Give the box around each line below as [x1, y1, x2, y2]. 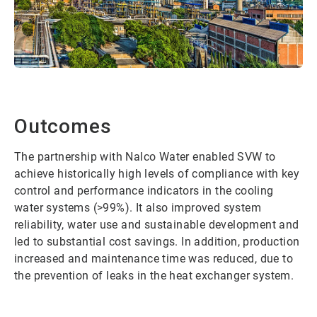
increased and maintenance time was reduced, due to [14, 251, 293, 265]
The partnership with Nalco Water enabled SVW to [14, 149, 276, 163]
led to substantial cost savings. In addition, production [14, 234, 300, 248]
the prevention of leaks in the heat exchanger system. [14, 268, 294, 282]
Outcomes [14, 114, 112, 138]
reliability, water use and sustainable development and [14, 217, 299, 231]
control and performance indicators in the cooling [14, 183, 274, 197]
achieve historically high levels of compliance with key [14, 166, 299, 180]
